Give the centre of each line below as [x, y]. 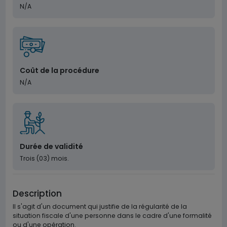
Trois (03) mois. [44, 158]
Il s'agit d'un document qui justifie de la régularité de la [100, 206]
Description [37, 194]
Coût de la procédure [59, 70]
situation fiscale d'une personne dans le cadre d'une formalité [112, 216]
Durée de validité [51, 146]
